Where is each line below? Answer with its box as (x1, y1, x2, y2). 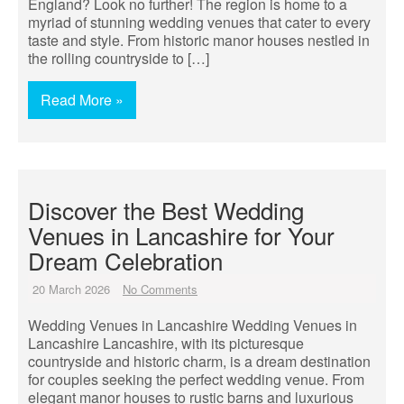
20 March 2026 (32, 280, 110, 298)
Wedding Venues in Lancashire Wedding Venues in (28, 315, 357, 335)
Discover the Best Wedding (28, 193, 304, 226)
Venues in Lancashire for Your (28, 218, 335, 252)
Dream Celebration (28, 243, 223, 277)
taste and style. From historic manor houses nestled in (28, 30, 370, 50)
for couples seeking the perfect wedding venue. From (28, 369, 364, 390)
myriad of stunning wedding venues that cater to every (28, 12, 371, 32)
